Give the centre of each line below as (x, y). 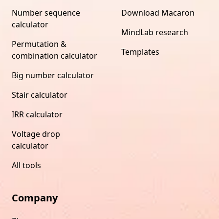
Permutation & (39, 44)
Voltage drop (36, 134)
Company (35, 197)
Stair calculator (40, 95)
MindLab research (155, 32)
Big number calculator (53, 75)
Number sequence (46, 12)
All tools (26, 165)
